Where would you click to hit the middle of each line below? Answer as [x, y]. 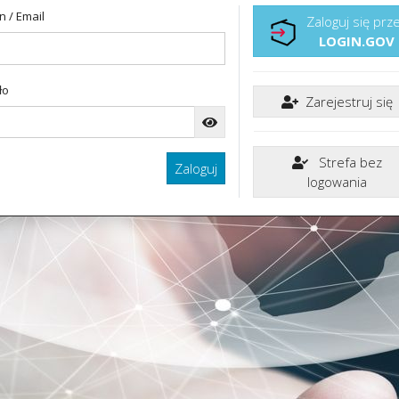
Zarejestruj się [349, 102]
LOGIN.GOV [357, 41]
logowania [337, 182]
